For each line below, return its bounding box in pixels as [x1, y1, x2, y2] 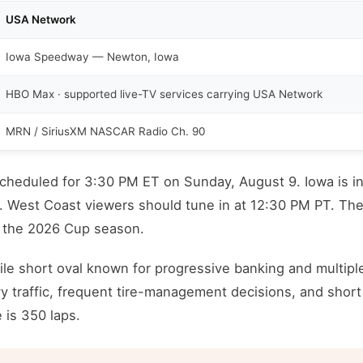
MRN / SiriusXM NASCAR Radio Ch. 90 [6, 125, 205, 139]
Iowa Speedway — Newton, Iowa [6, 50, 179, 64]
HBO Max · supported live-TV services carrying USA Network [6, 88, 322, 101]
